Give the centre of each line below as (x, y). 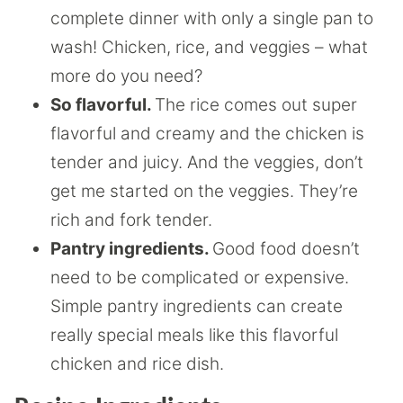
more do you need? (126, 76)
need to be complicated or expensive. (200, 278)
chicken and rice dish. (137, 364)
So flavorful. (103, 105)
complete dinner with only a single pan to (212, 18)
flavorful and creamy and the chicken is (207, 134)
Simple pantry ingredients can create (197, 306)
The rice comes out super (256, 105)
